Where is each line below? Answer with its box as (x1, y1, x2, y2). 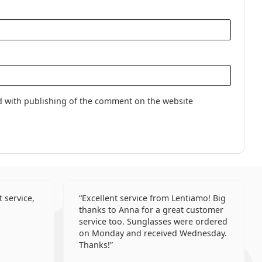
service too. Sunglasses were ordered (79, 216, 228, 227)
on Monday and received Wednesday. (79, 227, 227, 239)
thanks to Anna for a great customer (79, 204, 224, 215)
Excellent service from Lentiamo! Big (82, 192, 226, 204)
